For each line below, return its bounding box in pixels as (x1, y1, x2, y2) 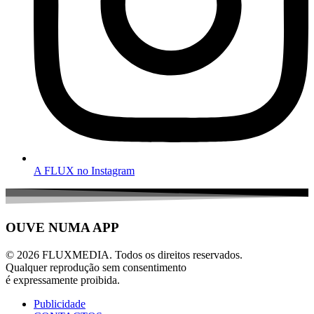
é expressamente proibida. (6, 273, 120, 286)
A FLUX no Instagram (34, 165, 135, 177)
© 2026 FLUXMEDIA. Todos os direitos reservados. (6, 248, 243, 261)
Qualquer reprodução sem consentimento (6, 261, 186, 273)
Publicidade (34, 297, 86, 310)
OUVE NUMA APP (6, 219, 119, 235)
